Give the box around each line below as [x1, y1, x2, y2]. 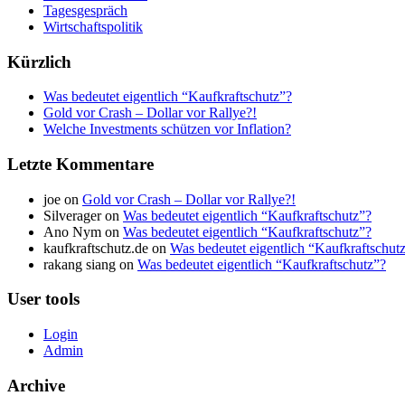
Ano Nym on [43, 223, 123, 240]
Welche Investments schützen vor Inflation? [43, 121, 291, 137]
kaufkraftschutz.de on [43, 240, 170, 256]
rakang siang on [43, 256, 137, 272]
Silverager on [43, 207, 123, 223]
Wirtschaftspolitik [43, 18, 143, 34]
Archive [7, 375, 65, 395]
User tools [7, 289, 80, 309]
